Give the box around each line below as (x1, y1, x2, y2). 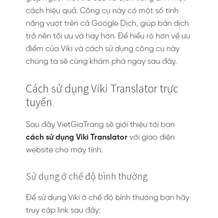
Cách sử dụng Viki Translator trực (26, 81, 178, 96)
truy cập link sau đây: (26, 206, 100, 215)
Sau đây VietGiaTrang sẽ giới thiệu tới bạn (26, 121, 175, 129)
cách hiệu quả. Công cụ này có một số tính (26, 7, 179, 15)
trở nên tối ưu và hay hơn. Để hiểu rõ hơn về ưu (26, 32, 190, 40)
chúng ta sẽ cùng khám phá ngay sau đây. (26, 57, 177, 66)
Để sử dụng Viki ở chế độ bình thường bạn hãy (26, 194, 189, 202)
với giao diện (129, 133, 175, 142)
